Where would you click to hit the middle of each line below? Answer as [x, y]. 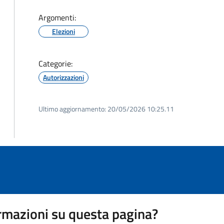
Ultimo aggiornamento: [72, 109]
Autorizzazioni [63, 77]
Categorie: [55, 63]
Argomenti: [57, 17]
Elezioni [63, 31]
